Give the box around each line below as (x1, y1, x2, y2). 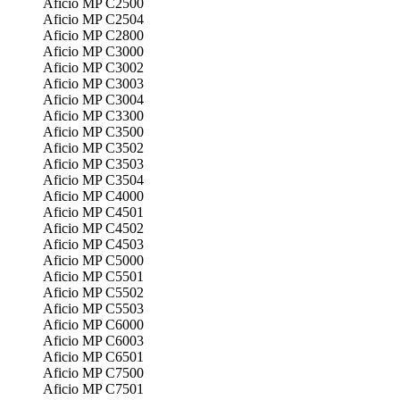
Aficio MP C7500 (43, 364, 144, 380)
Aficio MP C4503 (43, 236, 144, 252)
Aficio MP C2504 (43, 11, 144, 27)
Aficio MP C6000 (43, 316, 144, 332)
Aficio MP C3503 (43, 155, 144, 171)
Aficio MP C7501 (43, 380, 144, 396)
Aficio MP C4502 (43, 220, 144, 236)
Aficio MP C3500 (43, 123, 144, 139)
